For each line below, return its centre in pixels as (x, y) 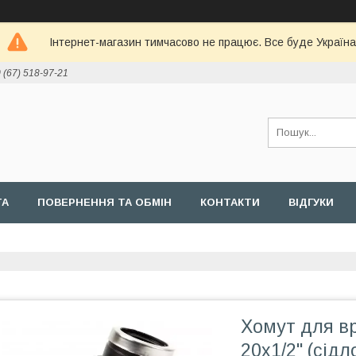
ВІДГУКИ (311, 202)
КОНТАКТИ (230, 202)
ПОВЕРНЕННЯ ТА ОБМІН (104, 202)
